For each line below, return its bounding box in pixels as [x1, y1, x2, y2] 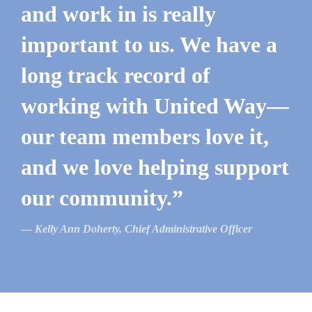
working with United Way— [21, 94, 289, 118]
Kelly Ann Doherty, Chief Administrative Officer [35, 223, 252, 235]
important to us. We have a [21, 33, 277, 57]
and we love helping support [21, 155, 289, 180]
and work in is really [21, 2, 216, 26]
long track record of [21, 63, 210, 88]
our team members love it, [21, 125, 269, 149]
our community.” [21, 186, 183, 210]
